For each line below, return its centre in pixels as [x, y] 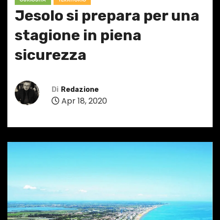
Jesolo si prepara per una [107, 16]
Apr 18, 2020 [83, 101]
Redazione [80, 89]
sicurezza [51, 55]
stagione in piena [78, 36]
